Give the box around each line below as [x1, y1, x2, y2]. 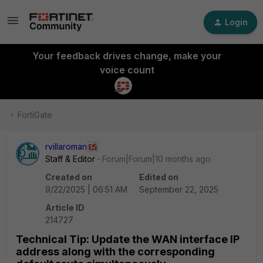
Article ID [45, 203, 85, 213]
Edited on [139, 172, 178, 182]
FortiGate [18, 110, 52, 120]
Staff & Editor [45, 154, 95, 164]
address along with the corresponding [16, 245, 215, 258]
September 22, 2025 [139, 184, 218, 194]
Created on [45, 172, 92, 182]
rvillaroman [45, 141, 87, 151]
